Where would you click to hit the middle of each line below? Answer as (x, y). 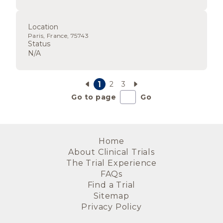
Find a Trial (111, 185)
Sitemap (111, 196)
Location (43, 27)
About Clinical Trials (111, 152)
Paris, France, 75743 (58, 36)
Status (39, 44)
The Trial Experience (111, 163)
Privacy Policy (111, 207)
